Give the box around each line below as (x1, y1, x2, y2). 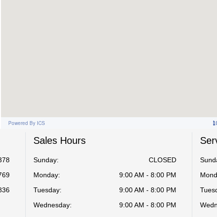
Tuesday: (33, 186, 62, 194)
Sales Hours (33, 135, 86, 146)
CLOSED (148, 156, 176, 164)
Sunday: (33, 156, 59, 164)
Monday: (33, 171, 61, 179)
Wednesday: (33, 201, 72, 209)
